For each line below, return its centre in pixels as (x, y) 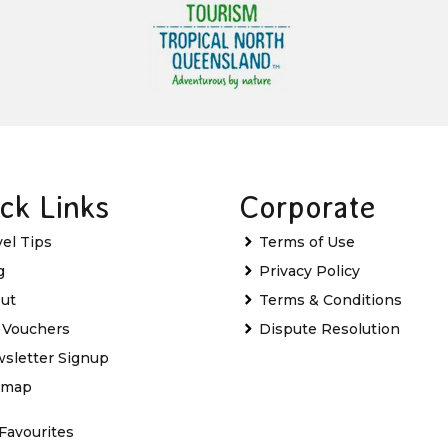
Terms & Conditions (330, 299)
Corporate (307, 207)
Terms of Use (307, 241)
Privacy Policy (309, 270)
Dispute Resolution (329, 328)
